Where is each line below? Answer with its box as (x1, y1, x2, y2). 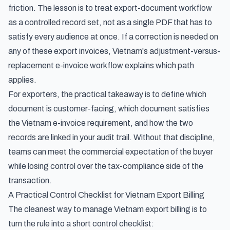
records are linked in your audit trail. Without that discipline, (8, 133, 215, 142)
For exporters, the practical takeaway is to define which (8, 90, 206, 99)
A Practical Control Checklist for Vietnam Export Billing (8, 190, 204, 199)
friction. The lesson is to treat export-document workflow (8, 4, 212, 12)
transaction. (8, 176, 52, 185)
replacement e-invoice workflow (8, 61, 123, 70)
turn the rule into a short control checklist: (8, 219, 154, 228)
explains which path (123, 61, 194, 70)
